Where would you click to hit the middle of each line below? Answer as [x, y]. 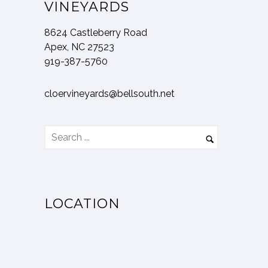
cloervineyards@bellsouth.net [109, 94]
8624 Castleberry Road [96, 33]
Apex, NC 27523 [79, 47]
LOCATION [82, 204]
